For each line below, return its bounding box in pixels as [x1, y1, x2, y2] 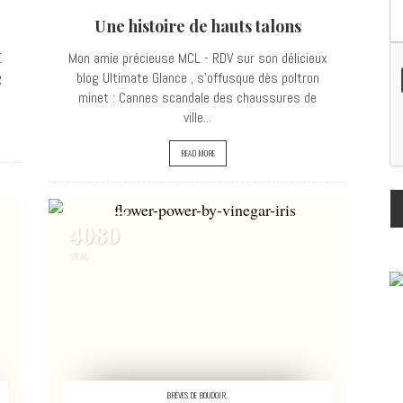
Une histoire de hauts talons [94, 15, 301, 37]
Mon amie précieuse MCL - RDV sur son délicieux [67, 49, 327, 67]
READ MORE [180, 147, 215, 159]
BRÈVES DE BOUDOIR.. [166, 389, 229, 401]
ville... [184, 108, 211, 127]
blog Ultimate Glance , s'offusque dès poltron [76, 68, 319, 87]
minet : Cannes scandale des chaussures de [78, 88, 317, 107]
